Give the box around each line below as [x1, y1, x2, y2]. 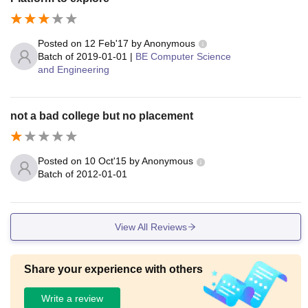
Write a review [41, 292, 103, 304]
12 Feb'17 [85, 37, 129, 49]
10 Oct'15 [85, 155, 126, 167]
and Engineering [38, 63, 109, 75]
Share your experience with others [24, 263, 203, 276]
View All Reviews [115, 221, 187, 232]
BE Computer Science [135, 50, 231, 62]
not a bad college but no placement [10, 109, 193, 122]
